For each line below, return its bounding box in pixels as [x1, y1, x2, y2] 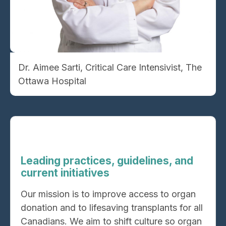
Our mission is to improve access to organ [21, 188, 196, 199]
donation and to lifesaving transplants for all [21, 202, 203, 213]
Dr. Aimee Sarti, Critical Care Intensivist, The [18, 62, 202, 73]
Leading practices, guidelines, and [21, 154, 193, 167]
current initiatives [21, 166, 109, 179]
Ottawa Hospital [18, 75, 86, 86]
